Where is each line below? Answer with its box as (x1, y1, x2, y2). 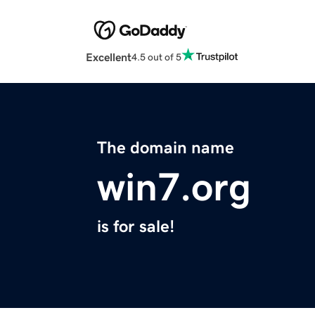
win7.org (97, 167, 251, 207)
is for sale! (97, 218, 174, 236)
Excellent (86, 51, 131, 63)
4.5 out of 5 (131, 51, 181, 62)
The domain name (97, 139, 234, 157)
